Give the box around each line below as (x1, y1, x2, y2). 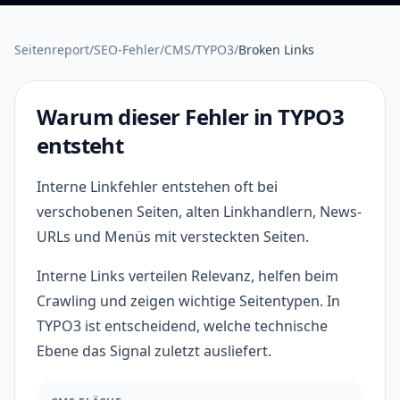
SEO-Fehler (94, 41, 160, 58)
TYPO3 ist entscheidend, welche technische (37, 316, 328, 336)
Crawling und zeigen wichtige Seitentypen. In (37, 291, 340, 311)
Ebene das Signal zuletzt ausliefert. (37, 341, 271, 361)
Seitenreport (14, 41, 89, 58)
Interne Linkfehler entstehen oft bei (37, 177, 278, 196)
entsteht (37, 130, 124, 160)
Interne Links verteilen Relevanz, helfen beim (37, 266, 338, 286)
